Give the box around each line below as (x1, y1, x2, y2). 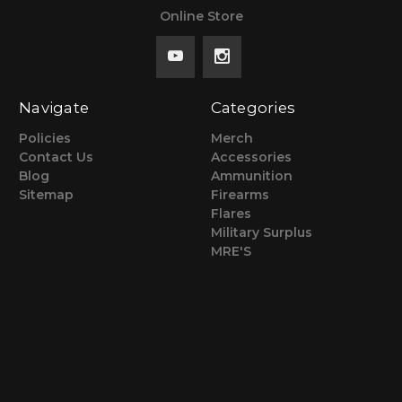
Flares (210, 205, 251, 223)
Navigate (19, 99, 89, 118)
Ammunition (210, 168, 293, 185)
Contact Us (19, 149, 93, 166)
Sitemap (19, 187, 74, 204)
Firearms (210, 187, 269, 204)
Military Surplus (210, 224, 312, 241)
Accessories (210, 149, 292, 166)
